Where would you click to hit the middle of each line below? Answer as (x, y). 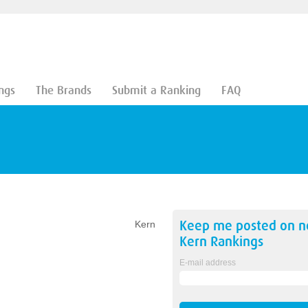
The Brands (63, 90)
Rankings (235, 242)
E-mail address (207, 263)
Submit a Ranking (156, 90)
